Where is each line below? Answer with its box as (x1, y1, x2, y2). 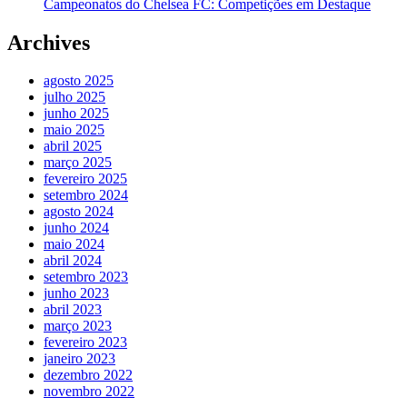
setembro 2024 (44, 187, 128, 203)
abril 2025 (44, 138, 102, 154)
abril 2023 (44, 302, 102, 318)
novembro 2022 (44, 383, 134, 400)
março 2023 (44, 318, 112, 334)
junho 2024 (44, 220, 109, 236)
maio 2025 (44, 122, 104, 138)
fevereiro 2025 (44, 171, 127, 187)
